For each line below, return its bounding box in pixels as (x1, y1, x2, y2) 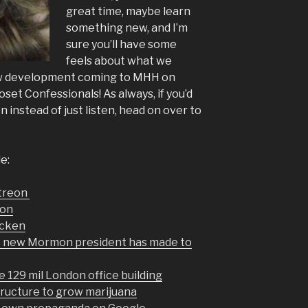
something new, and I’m (66, 21, 188, 34)
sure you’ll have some (66, 38, 177, 51)
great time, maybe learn (66, 5, 190, 18)
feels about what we (66, 54, 172, 67)
